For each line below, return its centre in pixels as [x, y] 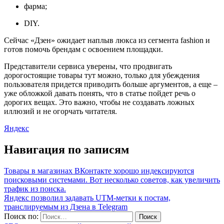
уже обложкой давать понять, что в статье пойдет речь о [100, 93]
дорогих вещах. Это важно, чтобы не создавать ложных [99, 102]
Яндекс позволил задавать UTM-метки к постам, [87, 197]
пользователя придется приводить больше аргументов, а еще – [111, 84]
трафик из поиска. [35, 188]
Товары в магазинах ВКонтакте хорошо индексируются [99, 170]
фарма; [35, 6]
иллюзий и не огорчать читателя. [60, 111]
